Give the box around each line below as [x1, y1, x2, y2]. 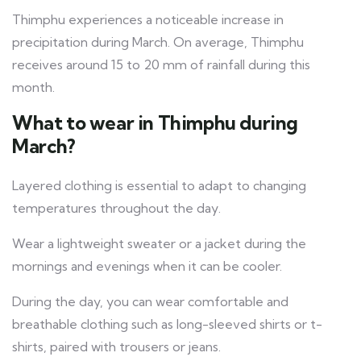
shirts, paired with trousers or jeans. [12, 338, 221, 355]
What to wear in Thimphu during [12, 110, 299, 135]
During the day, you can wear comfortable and [12, 293, 288, 309]
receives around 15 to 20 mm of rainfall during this [12, 56, 310, 73]
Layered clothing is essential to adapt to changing [12, 176, 306, 193]
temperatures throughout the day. [12, 199, 221, 216]
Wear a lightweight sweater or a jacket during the [12, 234, 306, 251]
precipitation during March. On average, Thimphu [12, 33, 304, 50]
